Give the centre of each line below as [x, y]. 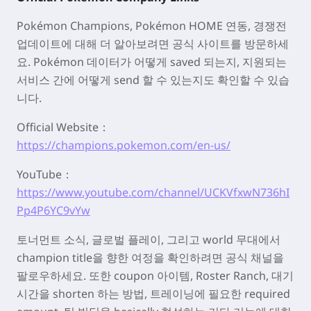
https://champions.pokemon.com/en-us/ [124, 145]
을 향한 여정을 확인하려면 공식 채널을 [188, 258]
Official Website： [63, 127]
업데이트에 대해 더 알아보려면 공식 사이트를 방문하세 [153, 44]
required [267, 294]
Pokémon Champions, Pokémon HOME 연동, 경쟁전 [152, 26]
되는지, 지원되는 [244, 62]
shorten [74, 294]
